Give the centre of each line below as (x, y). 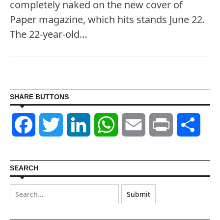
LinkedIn (106, 125)
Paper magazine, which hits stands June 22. (107, 20)
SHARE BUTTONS (39, 97)
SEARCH (24, 168)
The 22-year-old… (49, 34)
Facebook (53, 125)
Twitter (76, 125)
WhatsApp (137, 125)
